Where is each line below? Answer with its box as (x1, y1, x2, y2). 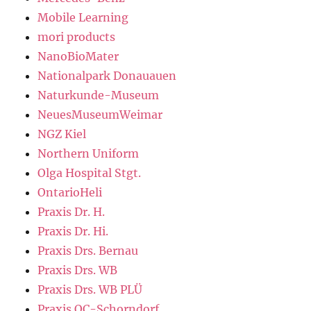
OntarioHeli (37, 185, 103, 199)
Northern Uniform (37, 146, 140, 160)
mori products (37, 29, 116, 44)
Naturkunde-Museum (37, 87, 160, 102)
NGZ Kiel (37, 126, 87, 141)
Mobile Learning (37, 10, 129, 24)
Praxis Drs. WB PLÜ (37, 282, 143, 296)
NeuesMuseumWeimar (37, 107, 163, 121)
